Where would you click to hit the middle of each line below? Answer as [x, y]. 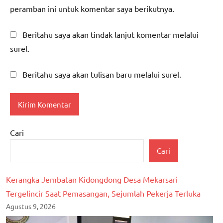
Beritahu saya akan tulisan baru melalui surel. [102, 74]
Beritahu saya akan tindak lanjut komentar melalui [111, 35]
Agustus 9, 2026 [31, 206]
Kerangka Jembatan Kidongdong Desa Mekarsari [92, 179]
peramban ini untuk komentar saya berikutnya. [92, 9]
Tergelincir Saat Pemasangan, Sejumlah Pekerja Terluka [103, 193]
